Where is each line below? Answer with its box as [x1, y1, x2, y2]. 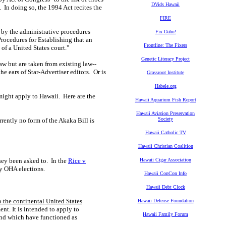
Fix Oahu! [155, 29, 176, 34]
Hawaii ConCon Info [144, 171, 187, 176]
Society [158, 116, 173, 122]
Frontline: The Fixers [144, 42, 187, 48]
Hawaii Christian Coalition [138, 143, 193, 149]
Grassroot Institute [147, 70, 184, 75]
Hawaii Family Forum [143, 211, 188, 217]
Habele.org [154, 83, 177, 89]
